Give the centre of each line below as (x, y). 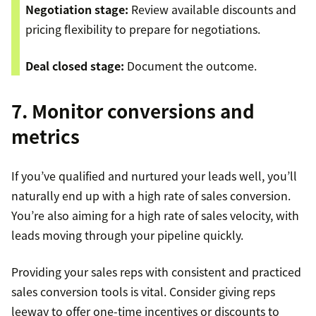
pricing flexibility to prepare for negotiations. (143, 29)
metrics (45, 136)
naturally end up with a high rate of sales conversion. (151, 196)
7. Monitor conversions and (133, 111)
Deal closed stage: (75, 66)
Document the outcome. (190, 66)
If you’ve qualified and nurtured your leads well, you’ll (154, 176)
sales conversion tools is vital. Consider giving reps (143, 292)
